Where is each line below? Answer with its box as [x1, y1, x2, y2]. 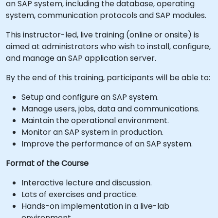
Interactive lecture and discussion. [21, 177, 152, 188]
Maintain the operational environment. [21, 115, 169, 126]
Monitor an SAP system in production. [21, 127, 163, 138]
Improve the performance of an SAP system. [21, 138, 193, 149]
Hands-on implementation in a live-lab [21, 200, 169, 212]
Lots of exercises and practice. [21, 189, 138, 200]
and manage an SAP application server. [6, 53, 156, 64]
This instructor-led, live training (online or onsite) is [6, 29, 199, 40]
